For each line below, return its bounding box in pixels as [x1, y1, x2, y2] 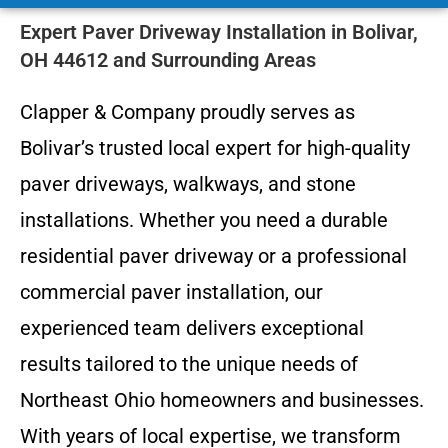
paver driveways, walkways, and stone [20, 171, 356, 196]
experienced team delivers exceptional [20, 315, 364, 340]
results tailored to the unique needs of [20, 351, 358, 376]
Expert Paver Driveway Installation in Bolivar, [20, 19, 418, 44]
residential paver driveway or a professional [20, 243, 407, 268]
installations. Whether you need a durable [20, 207, 388, 232]
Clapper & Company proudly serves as [20, 99, 355, 124]
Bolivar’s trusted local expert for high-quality [20, 135, 410, 160]
